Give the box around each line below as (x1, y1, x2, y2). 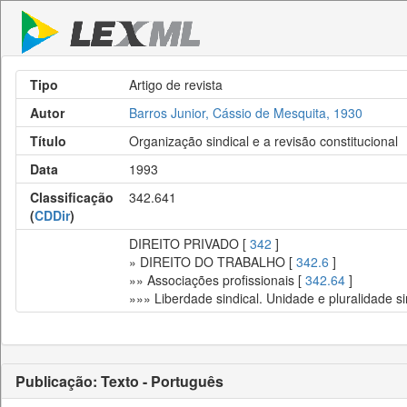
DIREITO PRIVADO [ (129, 234, 250, 253)
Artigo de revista (129, 75, 223, 94)
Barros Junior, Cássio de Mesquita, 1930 (129, 104, 362, 122)
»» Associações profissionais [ (129, 271, 305, 289)
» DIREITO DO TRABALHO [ (129, 253, 296, 271)
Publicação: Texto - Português (15, 371, 223, 392)
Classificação (30, 188, 114, 206)
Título (30, 132, 66, 150)
